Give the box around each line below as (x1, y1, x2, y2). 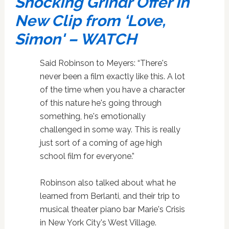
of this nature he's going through (39, 98, 162, 108)
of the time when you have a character (39, 84, 185, 95)
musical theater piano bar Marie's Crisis (39, 204, 185, 214)
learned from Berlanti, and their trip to (39, 191, 180, 201)
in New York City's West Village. (39, 217, 156, 227)
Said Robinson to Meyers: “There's (39, 58, 168, 68)
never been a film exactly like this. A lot (39, 71, 185, 81)
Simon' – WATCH (14, 30, 136, 48)
